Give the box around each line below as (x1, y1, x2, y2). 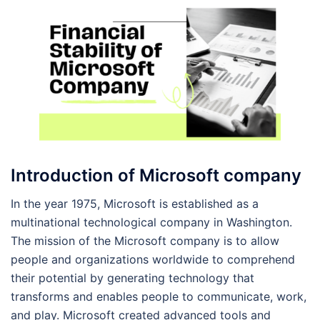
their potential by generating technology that (11, 270, 254, 285)
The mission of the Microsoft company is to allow (11, 233, 279, 248)
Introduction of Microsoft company (11, 164, 301, 186)
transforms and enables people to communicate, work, (11, 289, 306, 304)
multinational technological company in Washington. (11, 214, 292, 229)
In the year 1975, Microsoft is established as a (11, 196, 259, 211)
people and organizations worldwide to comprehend (11, 251, 295, 266)
